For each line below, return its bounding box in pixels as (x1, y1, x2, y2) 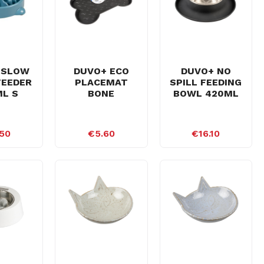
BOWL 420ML (173, 87, 239, 99)
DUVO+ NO (180, 65, 231, 77)
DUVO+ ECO (73, 65, 129, 77)
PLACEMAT (74, 76, 128, 88)
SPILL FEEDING (170, 76, 242, 88)
